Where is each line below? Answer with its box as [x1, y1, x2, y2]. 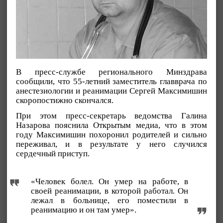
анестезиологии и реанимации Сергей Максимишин [16, 86, 207, 96]
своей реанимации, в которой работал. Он [31, 186, 189, 196]
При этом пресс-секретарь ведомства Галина [16, 111, 207, 121]
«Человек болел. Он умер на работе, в [31, 176, 189, 186]
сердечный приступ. [16, 149, 90, 159]
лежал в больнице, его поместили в [31, 195, 189, 205]
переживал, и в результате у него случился [16, 139, 207, 149]
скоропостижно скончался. [16, 96, 113, 106]
